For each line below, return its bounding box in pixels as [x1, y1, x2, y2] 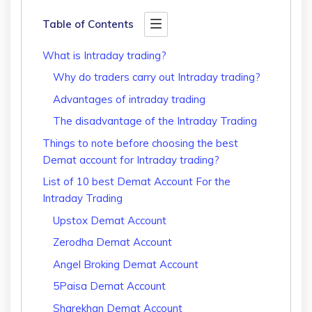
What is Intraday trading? [42, 48, 169, 62]
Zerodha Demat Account [53, 235, 172, 249]
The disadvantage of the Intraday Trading [53, 114, 263, 128]
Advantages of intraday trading [53, 92, 205, 106]
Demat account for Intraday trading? [42, 153, 219, 166]
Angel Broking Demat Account [53, 257, 198, 271]
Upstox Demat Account [53, 213, 166, 227]
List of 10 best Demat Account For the [42, 175, 231, 189]
